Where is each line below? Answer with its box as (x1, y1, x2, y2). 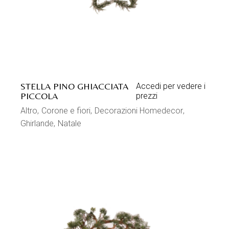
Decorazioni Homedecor (95, 106, 184, 116)
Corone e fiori (41, 106, 91, 116)
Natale (58, 119, 82, 129)
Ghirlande (20, 119, 54, 129)
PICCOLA (20, 90, 58, 102)
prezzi (135, 91, 157, 101)
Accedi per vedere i (135, 81, 205, 91)
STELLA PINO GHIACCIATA (20, 81, 129, 92)
